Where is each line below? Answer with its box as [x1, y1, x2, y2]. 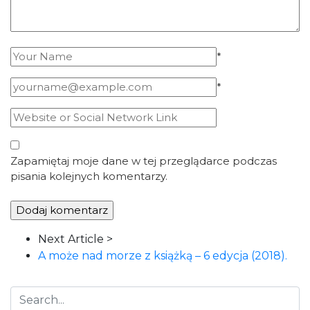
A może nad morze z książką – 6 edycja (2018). [38, 249, 287, 262]
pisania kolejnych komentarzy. [10, 170, 167, 183]
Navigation [10, 248, 69, 262]
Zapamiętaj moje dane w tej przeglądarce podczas [10, 154, 277, 167]
